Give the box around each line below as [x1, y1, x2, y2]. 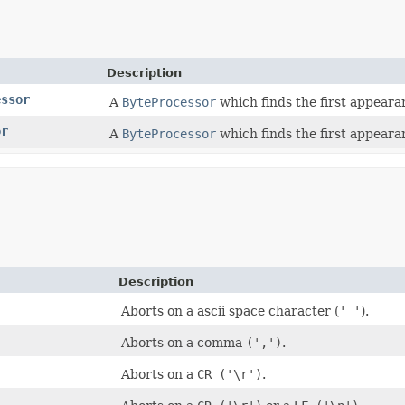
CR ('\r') [197, 366, 262, 381]
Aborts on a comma [121, 334, 246, 350]
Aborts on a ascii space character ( [121, 303, 339, 318]
